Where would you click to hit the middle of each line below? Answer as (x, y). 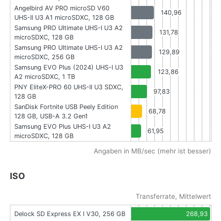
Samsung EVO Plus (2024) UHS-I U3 (69, 68)
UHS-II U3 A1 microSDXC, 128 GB (64, 18)
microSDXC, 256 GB (44, 57)
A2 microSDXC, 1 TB (45, 77)
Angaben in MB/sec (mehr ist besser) (152, 151)
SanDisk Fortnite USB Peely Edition (66, 107)
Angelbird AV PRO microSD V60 (62, 8)
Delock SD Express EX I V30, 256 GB (70, 214)
